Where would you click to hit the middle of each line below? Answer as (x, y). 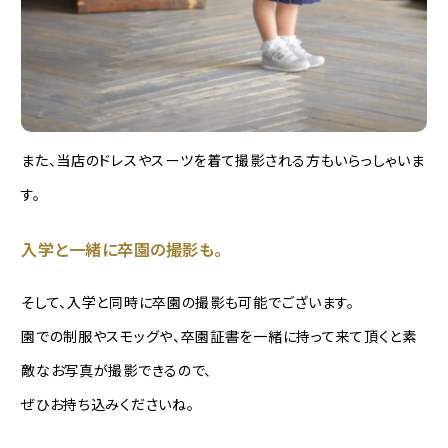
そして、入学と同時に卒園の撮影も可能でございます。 (188, 301)
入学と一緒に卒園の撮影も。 (122, 249)
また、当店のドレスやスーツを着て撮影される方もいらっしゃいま (223, 160)
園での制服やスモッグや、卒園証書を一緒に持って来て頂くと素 (219, 335)
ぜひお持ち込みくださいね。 (108, 403)
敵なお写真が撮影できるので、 (117, 369)
